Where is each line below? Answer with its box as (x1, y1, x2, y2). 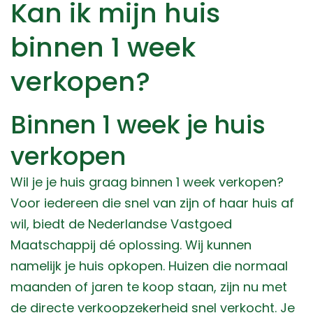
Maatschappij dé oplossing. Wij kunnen (10, 236, 252, 254)
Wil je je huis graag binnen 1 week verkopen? (10, 173, 284, 191)
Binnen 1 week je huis (10, 108, 265, 143)
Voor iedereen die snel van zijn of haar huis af (10, 194, 294, 212)
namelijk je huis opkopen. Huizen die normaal (10, 257, 288, 275)
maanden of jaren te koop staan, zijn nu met (10, 278, 287, 296)
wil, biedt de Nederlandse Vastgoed (10, 215, 232, 233)
